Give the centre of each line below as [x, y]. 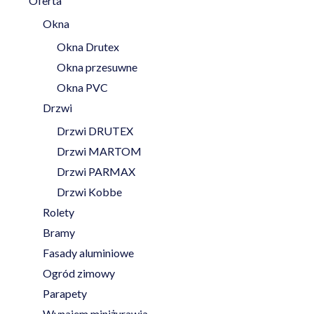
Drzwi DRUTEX [95, 130]
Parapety [64, 293]
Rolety [58, 212]
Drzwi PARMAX [96, 171]
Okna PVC [82, 87]
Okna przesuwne [97, 67]
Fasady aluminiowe [88, 252]
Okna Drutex [88, 46]
